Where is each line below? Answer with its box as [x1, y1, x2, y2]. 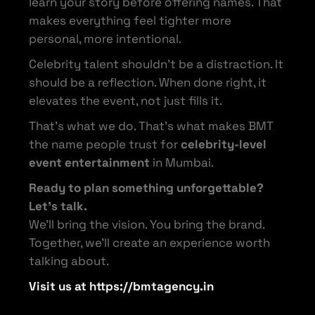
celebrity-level [181, 136, 267, 152]
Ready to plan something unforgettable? [29, 179, 264, 195]
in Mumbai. [150, 154, 214, 170]
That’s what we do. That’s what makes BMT [29, 117, 274, 134]
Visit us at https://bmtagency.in [29, 278, 214, 294]
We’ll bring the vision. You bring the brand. [29, 216, 265, 232]
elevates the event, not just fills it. [29, 92, 223, 108]
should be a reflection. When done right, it [29, 74, 267, 90]
